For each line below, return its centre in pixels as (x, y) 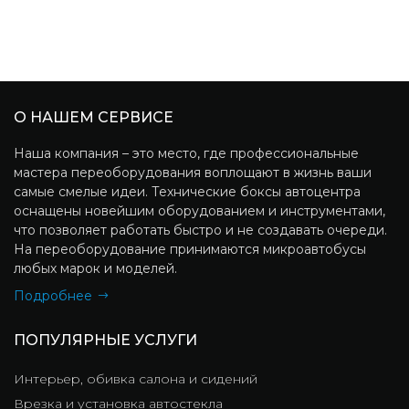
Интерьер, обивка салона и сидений (136, 379)
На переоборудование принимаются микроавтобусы (190, 250)
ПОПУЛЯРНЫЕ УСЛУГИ (105, 341)
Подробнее (53, 296)
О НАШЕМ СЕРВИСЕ (94, 118)
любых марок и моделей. (95, 269)
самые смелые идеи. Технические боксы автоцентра (187, 192)
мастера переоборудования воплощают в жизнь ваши (193, 173)
